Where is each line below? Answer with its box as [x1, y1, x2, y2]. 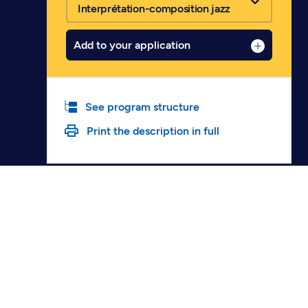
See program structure [85, 100, 199, 113]
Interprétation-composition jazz [78, 2, 231, 15]
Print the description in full [87, 124, 219, 137]
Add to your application [74, 38, 190, 52]
